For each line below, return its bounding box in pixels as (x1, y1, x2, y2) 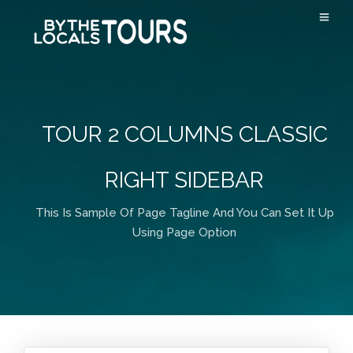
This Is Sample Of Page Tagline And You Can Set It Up (35, 206, 334, 220)
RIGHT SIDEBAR (105, 167, 264, 193)
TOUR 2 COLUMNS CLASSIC (41, 121, 328, 147)
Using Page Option (132, 225, 236, 240)
